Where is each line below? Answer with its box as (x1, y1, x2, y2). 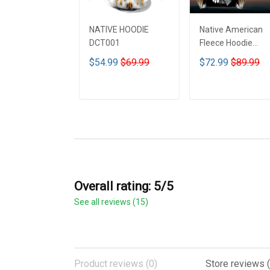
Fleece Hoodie (199, 38, 253, 48)
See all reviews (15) (74, 197, 148, 207)
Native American (199, 25, 263, 35)
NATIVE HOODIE (89, 25, 149, 35)
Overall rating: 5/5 (74, 179, 174, 194)
